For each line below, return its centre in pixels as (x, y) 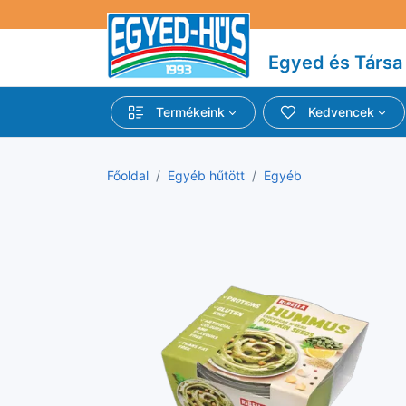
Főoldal (128, 175)
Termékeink (190, 112)
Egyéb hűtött (206, 175)
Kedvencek (342, 112)
